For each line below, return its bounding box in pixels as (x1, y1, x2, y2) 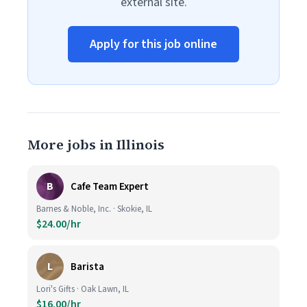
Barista (71, 259, 104, 274)
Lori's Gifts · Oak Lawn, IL (36, 283, 129, 295)
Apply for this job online (90, 36, 217, 53)
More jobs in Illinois (27, 135, 164, 154)
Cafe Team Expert (71, 179, 149, 194)
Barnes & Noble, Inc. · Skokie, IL (36, 203, 152, 215)
